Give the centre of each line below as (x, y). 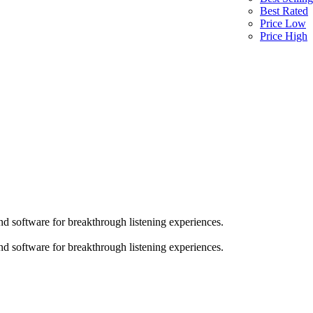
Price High (284, 36)
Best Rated (284, 11)
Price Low (283, 24)
